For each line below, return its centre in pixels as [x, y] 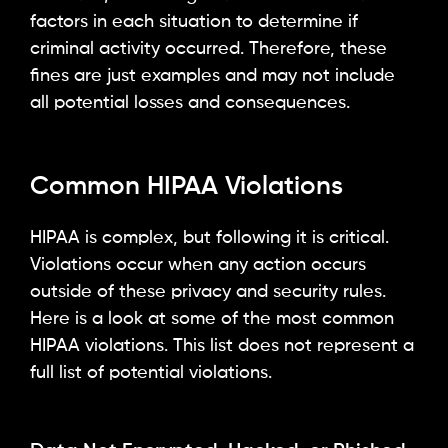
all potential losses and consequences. [190, 103]
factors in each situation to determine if [194, 22]
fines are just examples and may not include [212, 76]
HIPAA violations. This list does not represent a [222, 345]
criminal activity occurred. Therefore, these [208, 49]
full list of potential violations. [151, 372]
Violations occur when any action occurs [198, 264]
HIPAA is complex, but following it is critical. [209, 237]
